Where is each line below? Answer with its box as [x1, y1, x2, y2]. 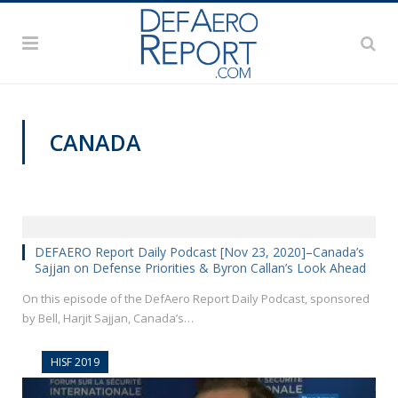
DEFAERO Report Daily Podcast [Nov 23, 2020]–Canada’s [35, 243, 364, 260]
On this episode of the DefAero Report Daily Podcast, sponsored [22, 290, 370, 306]
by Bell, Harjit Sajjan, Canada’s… [22, 309, 194, 326]
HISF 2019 [51, 354, 99, 370]
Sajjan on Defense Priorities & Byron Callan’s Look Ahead [35, 259, 366, 276]
